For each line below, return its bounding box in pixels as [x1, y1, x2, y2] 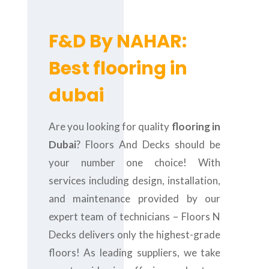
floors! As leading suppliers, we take [48, 246, 221, 259]
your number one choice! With [48, 156, 221, 169]
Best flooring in [48, 56, 187, 81]
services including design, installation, [48, 174, 221, 187]
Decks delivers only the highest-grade [48, 228, 221, 241]
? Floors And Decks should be [76, 138, 221, 151]
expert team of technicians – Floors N [48, 210, 221, 223]
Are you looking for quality [48, 120, 172, 133]
